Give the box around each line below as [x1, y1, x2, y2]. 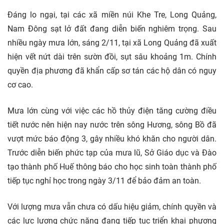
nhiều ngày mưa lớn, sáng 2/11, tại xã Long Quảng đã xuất [7, 38, 216, 48]
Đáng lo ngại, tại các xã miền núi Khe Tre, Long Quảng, [7, 10, 216, 20]
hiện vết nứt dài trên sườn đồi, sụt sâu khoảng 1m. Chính [7, 52, 216, 62]
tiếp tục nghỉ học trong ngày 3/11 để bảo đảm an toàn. [7, 176, 201, 186]
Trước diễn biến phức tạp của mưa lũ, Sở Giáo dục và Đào [7, 148, 216, 158]
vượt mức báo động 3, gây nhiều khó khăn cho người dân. [7, 134, 216, 144]
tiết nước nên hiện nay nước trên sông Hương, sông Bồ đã [7, 120, 216, 130]
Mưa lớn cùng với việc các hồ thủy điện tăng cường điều [7, 106, 216, 116]
